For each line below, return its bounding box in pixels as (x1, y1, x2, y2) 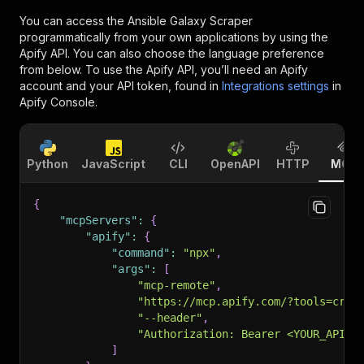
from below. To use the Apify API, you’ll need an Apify (19, 63, 308, 76)
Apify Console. (19, 95, 97, 109)
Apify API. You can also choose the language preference (19, 46, 324, 60)
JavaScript (81, 157, 145, 171)
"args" (111, 262, 150, 275)
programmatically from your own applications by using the (19, 30, 328, 44)
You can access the (19, 14, 128, 28)
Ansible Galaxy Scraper (128, 14, 253, 28)
